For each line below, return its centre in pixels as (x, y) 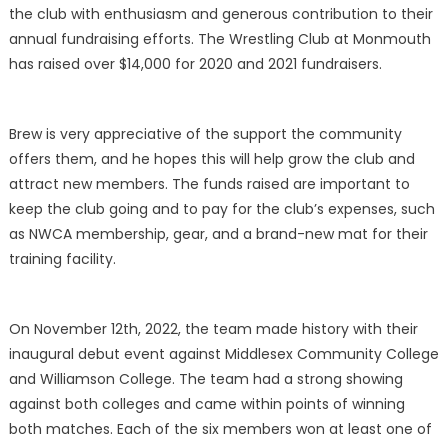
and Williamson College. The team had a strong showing (205, 379)
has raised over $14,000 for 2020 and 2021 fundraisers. (195, 64)
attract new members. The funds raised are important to (209, 184)
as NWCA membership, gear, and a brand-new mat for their (218, 234)
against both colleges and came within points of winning (206, 404)
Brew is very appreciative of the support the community (205, 134)
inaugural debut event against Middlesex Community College (223, 354)
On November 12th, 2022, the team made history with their (213, 329)
